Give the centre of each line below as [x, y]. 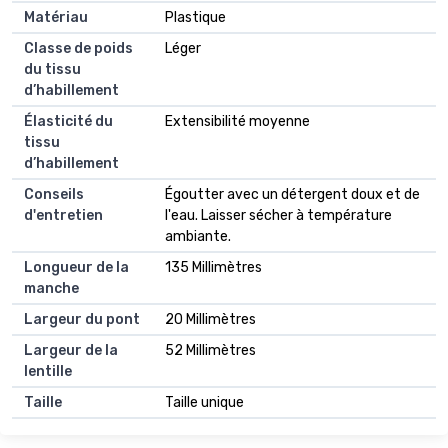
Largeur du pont [82, 320]
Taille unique [204, 403]
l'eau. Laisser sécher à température [278, 216]
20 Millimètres [210, 320]
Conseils [54, 195]
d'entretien [63, 216]
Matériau [56, 18]
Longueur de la [76, 268]
